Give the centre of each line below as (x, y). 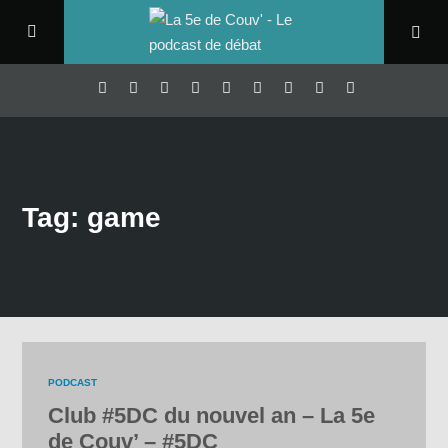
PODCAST (73, 383)
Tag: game (92, 216)
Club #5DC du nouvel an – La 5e (212, 416)
